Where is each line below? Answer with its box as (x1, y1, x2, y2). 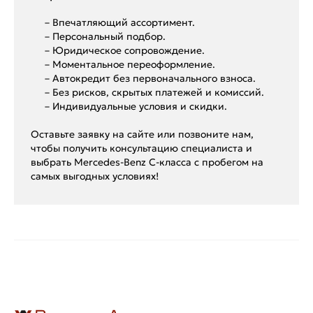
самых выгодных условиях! (31, 169, 159, 182)
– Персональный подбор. (45, 29, 166, 43)
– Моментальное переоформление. (45, 57, 215, 71)
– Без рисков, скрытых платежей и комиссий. (45, 85, 264, 99)
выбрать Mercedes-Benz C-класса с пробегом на (31, 155, 263, 168)
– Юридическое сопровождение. (45, 43, 205, 57)
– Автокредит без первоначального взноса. (45, 71, 256, 85)
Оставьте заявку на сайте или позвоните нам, (31, 127, 254, 140)
